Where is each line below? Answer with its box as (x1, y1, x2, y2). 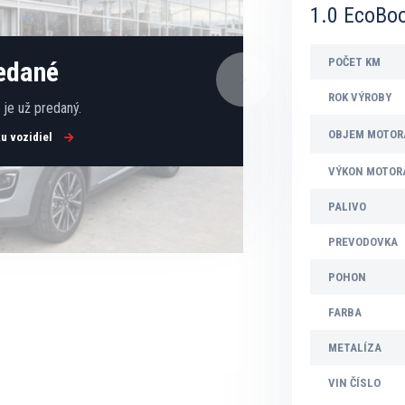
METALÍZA (328, 341, 381, 354)
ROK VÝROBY (328, 90, 391, 104)
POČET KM (328, 55, 381, 69)
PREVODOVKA (328, 235, 398, 249)
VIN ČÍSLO (328, 376, 381, 390)
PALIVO (328, 200, 366, 213)
